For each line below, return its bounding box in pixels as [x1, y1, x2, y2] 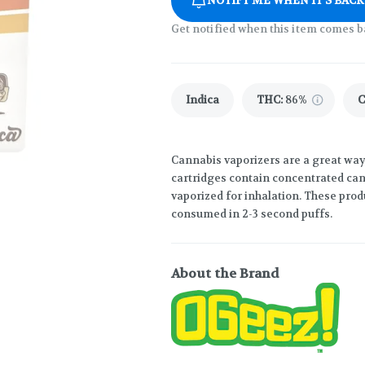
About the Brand [171, 264, 279, 282]
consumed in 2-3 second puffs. [171, 206, 332, 221]
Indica [186, 92, 219, 107]
